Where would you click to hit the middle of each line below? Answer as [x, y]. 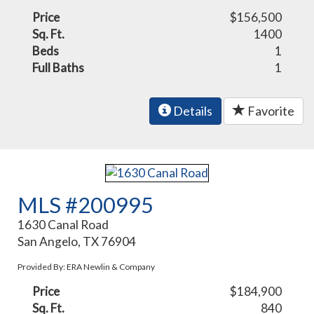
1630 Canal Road [63, 224]
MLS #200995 [86, 204]
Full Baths [59, 68]
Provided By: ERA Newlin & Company [87, 266]
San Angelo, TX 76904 [77, 241]
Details [192, 111]
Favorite [270, 111]
